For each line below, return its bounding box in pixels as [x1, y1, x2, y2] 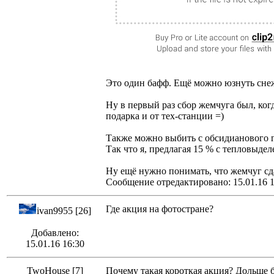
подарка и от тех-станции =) [106, 111, 224, 122]
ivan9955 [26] [37, 206, 91, 217]
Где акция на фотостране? [106, 204, 213, 215]
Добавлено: [31, 228, 79, 239]
